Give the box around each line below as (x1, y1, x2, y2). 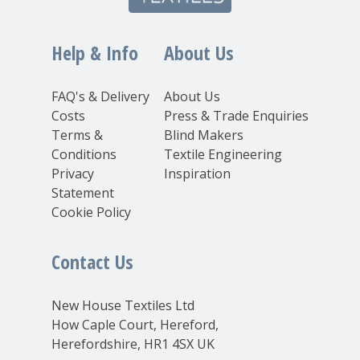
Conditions (51, 145, 117, 163)
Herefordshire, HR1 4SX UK (51, 334, 215, 353)
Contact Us (51, 247, 133, 275)
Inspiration (164, 164, 231, 182)
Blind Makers (164, 125, 243, 144)
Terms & (51, 125, 103, 144)
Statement (51, 183, 114, 202)
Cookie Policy (51, 202, 131, 221)
